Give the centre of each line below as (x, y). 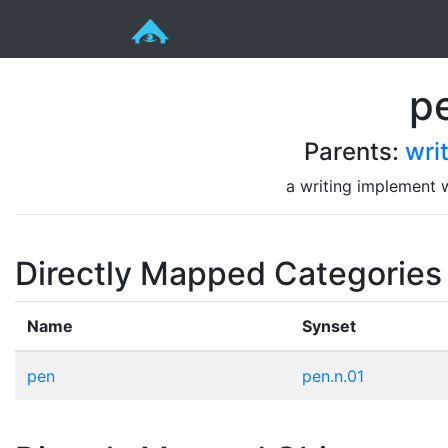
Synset (329, 325)
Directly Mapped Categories (228, 273)
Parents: (354, 151)
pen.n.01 (333, 375)
